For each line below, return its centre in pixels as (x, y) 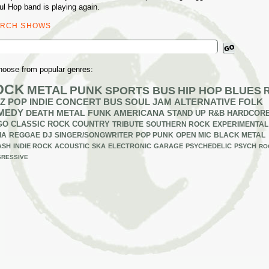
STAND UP (186, 113)
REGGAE (25, 135)
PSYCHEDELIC (209, 146)
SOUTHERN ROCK (178, 124)
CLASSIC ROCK (40, 124)
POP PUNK (155, 135)
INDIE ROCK (33, 146)
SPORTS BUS (140, 91)
